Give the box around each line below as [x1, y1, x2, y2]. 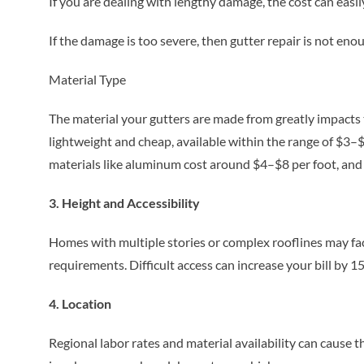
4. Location [48, 295, 111, 311]
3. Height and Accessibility [48, 194, 200, 210]
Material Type [48, 71, 126, 87]
